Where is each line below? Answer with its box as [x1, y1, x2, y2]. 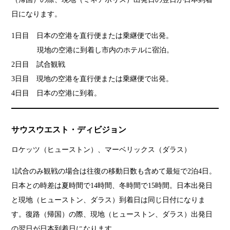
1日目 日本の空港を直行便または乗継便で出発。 [11, 31, 174, 40]
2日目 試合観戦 [11, 60, 66, 68]
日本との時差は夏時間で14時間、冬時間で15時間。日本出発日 [11, 181, 213, 189]
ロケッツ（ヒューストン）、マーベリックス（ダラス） [11, 145, 191, 154]
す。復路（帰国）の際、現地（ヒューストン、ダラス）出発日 [11, 210, 213, 218]
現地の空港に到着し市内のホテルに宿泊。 [11, 46, 174, 54]
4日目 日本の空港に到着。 [11, 89, 102, 97]
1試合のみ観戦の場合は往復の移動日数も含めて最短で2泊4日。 [11, 167, 217, 175]
